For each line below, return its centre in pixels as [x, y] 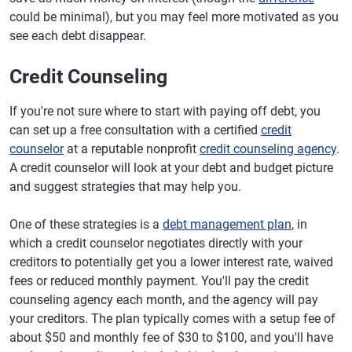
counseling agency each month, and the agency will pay [164, 300]
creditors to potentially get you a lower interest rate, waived [171, 262]
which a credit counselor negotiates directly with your [156, 244]
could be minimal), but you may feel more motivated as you [174, 17]
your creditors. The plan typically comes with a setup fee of [172, 319]
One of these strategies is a [86, 225]
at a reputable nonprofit [132, 149]
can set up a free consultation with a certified [135, 130]
